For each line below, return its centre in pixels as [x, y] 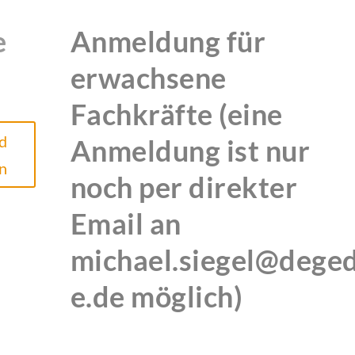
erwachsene [148, 78]
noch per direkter [184, 187]
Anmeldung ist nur [190, 151]
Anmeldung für [168, 42]
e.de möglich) [157, 297]
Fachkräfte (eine [176, 115]
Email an [126, 224]
